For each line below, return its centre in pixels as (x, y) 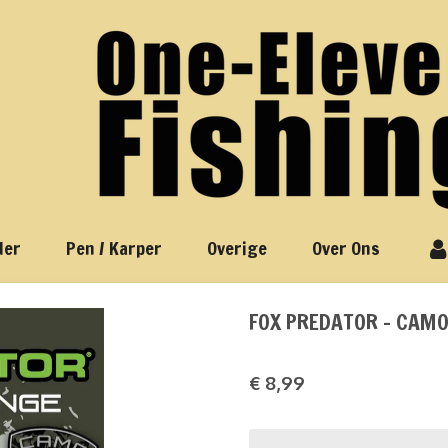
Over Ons (346, 248)
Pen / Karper (114, 248)
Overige (237, 248)
